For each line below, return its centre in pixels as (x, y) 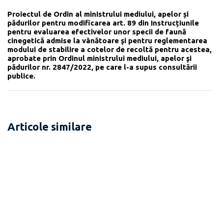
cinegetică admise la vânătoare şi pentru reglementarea (107, 40)
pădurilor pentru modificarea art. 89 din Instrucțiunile (103, 23)
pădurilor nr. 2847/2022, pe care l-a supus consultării (102, 67)
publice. (21, 76)
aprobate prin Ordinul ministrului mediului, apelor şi (99, 58)
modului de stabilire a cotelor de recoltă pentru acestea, (110, 49)
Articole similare (50, 126)
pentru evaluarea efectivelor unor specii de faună (97, 31)
